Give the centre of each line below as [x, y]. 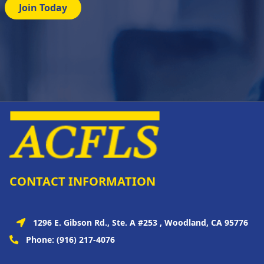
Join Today [43, 8]
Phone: [41, 240]
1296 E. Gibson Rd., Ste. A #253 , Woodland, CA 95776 [140, 222]
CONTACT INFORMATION [82, 181]
